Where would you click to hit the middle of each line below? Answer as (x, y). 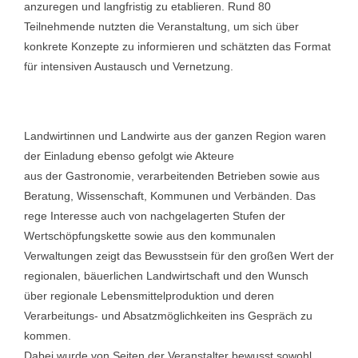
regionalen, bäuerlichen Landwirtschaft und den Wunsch (166, 276)
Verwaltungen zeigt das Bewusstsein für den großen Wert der (179, 256)
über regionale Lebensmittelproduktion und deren (149, 296)
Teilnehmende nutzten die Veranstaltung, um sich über (161, 26)
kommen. (49, 336)
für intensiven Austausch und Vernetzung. (129, 66)
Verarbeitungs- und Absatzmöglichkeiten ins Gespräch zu (168, 316)
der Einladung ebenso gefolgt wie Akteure (129, 156)
